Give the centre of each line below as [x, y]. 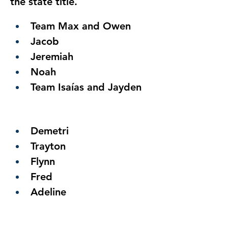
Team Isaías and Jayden [86, 87]
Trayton [48, 146]
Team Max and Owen [81, 26]
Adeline [48, 192]
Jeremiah [52, 56]
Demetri [50, 131]
